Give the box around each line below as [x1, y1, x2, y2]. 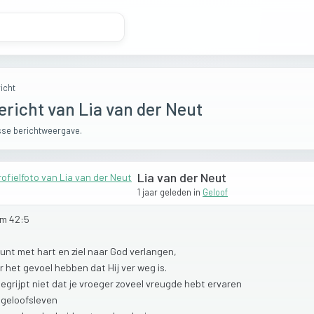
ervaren [207, 277, 242, 289]
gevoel [23, 261, 55, 273]
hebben [55, 261, 90, 273]
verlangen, [130, 245, 177, 257]
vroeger [79, 277, 116, 289]
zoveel [116, 277, 146, 289]
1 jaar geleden [137, 186, 191, 198]
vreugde [146, 277, 184, 289]
